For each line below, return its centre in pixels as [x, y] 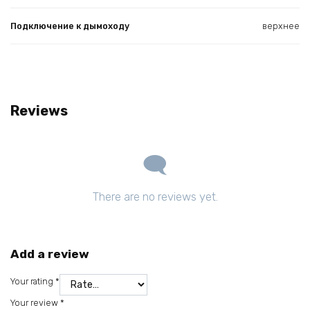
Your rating [33, 281]
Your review [35, 303]
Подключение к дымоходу [70, 26]
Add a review [50, 254]
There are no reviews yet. [155, 196]
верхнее [281, 26]
